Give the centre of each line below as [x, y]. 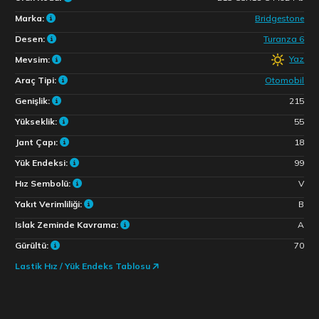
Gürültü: [32, 245]
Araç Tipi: [36, 80]
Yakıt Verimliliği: [49, 204]
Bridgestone [280, 18]
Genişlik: [33, 100]
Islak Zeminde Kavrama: [67, 224]
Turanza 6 [284, 38]
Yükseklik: [37, 121]
